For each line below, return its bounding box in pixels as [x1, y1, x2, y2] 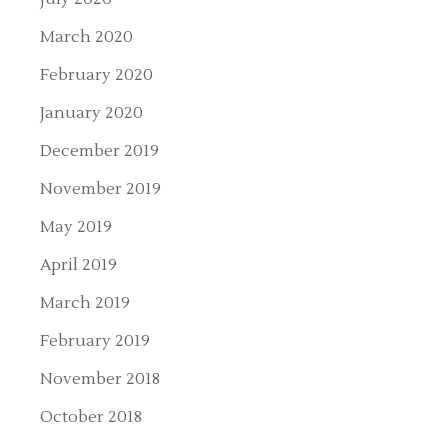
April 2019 [40, 254, 118, 275]
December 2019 [40, 140, 160, 161]
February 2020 [40, 64, 154, 85]
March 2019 [40, 292, 131, 313]
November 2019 [40, 178, 162, 199]
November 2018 [40, 368, 161, 389]
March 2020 [40, 26, 134, 47]
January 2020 [40, 102, 144, 123]
